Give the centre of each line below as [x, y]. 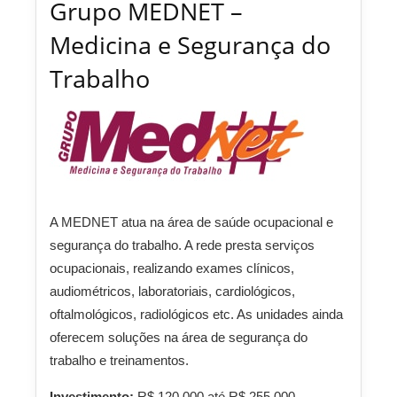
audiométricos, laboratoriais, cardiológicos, [172, 291]
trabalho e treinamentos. [119, 360]
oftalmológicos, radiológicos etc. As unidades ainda [196, 314]
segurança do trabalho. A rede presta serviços [182, 245]
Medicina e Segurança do [190, 45]
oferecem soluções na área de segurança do [179, 337]
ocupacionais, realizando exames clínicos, [172, 268]
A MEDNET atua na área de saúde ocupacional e [191, 222]
